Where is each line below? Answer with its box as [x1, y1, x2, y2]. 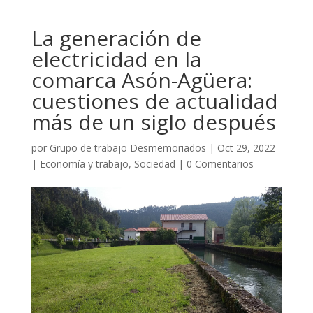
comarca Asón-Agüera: [31, 65, 252, 94]
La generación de [31, 23, 201, 52]
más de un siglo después [31, 107, 276, 136]
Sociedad [133, 156, 175, 170]
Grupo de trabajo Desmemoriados [49, 140, 206, 154]
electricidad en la [31, 44, 201, 73]
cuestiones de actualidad [31, 86, 278, 115]
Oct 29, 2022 [217, 140, 275, 154]
